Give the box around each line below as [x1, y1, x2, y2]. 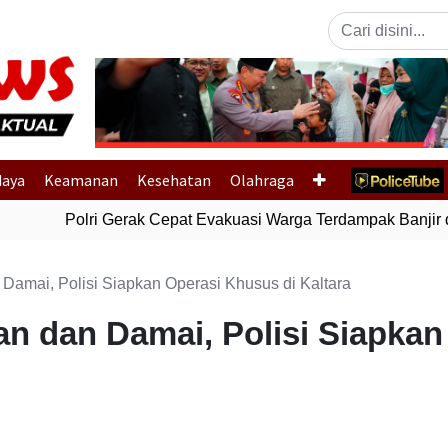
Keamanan [43, 170, 118, 190]
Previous [144, 104, 208, 122]
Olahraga [230, 170, 295, 190]
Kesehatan [136, 170, 211, 190]
